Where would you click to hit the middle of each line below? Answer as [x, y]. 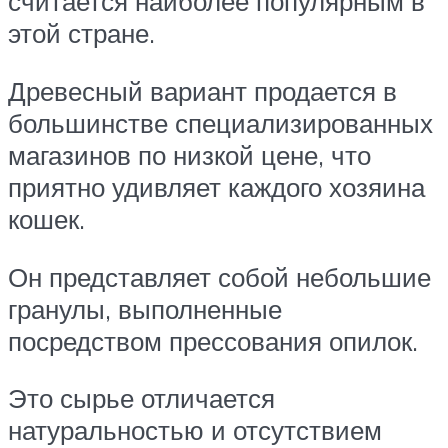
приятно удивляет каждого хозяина [216, 187]
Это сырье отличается [141, 398]
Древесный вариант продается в [202, 91]
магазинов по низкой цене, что [189, 155]
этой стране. [81, 33]
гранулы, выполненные [145, 308]
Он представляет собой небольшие [219, 276]
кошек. [46, 219]
